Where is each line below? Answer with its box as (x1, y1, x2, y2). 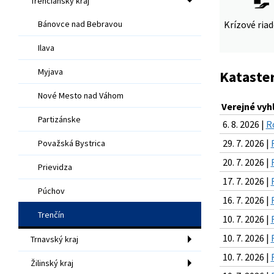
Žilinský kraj (31, 257, 73, 268)
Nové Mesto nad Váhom (38, 89, 124, 101)
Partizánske (38, 113, 81, 125)
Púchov (38, 185, 65, 196)
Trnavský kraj (31, 233, 78, 245)
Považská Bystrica (38, 137, 105, 149)
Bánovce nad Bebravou (38, 18, 122, 29)
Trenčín (38, 209, 64, 220)
